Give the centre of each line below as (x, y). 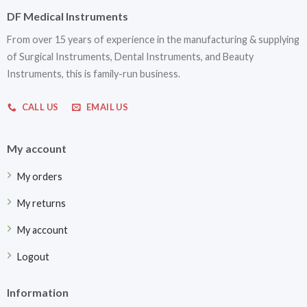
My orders (39, 177)
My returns (41, 204)
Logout (33, 257)
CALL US (40, 107)
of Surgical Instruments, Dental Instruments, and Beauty (130, 57)
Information (37, 293)
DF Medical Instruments (67, 16)
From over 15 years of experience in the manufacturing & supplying (153, 40)
